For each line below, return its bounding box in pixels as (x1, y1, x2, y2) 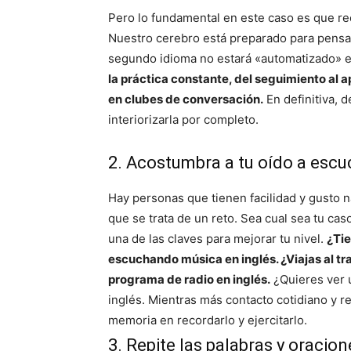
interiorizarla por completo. (108, 112, 259, 128)
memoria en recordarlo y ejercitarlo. (108, 313, 307, 328)
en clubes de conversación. (108, 92, 263, 107)
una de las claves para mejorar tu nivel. (108, 231, 327, 247)
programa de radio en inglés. (108, 272, 270, 288)
